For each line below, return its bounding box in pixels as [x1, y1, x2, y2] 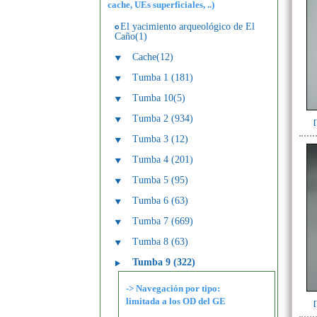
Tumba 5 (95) [132, 175, 188, 185]
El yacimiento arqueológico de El [120, 21, 255, 32]
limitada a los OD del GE [126, 296, 226, 306]
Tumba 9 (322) [132, 257, 195, 267]
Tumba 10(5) [132, 93, 185, 103]
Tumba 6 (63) [132, 195, 188, 206]
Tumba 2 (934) [132, 113, 193, 124]
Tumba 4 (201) [132, 154, 193, 165]
